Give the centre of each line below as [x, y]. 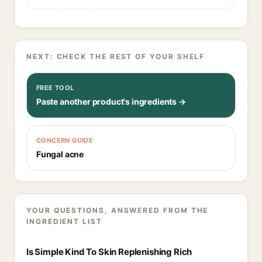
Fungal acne [60, 154]
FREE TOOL [55, 88]
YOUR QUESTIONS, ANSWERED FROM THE [118, 210]
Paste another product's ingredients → [111, 101]
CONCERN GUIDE [65, 140]
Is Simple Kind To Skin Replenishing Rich [109, 252]
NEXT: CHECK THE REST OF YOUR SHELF [116, 56]
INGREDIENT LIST [64, 221]
